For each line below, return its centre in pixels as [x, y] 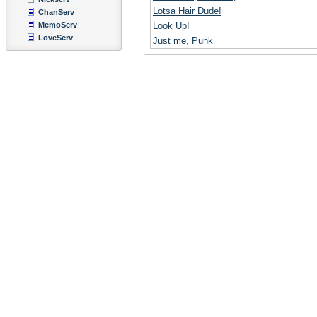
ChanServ [56, 12]
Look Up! [171, 26]
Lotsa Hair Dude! [187, 11]
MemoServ [58, 25]
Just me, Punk [183, 41]
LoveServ [56, 38]
